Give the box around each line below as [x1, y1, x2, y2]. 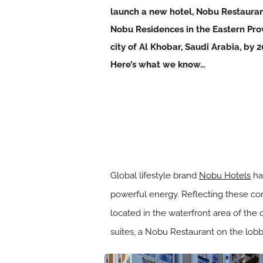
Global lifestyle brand [110, 170, 200, 181]
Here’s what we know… [110, 59, 206, 70]
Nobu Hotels [199, 170, 251, 181]
